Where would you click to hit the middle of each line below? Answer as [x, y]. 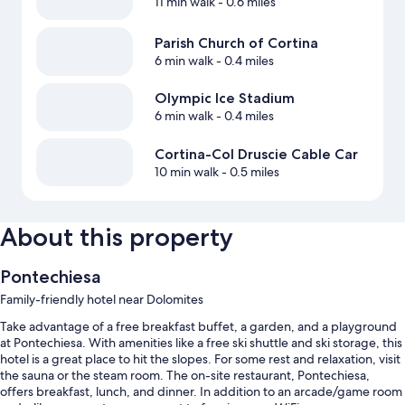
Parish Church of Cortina [236, 43]
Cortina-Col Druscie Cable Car [256, 154]
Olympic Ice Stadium [224, 99]
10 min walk [186, 171]
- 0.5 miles [249, 171]
